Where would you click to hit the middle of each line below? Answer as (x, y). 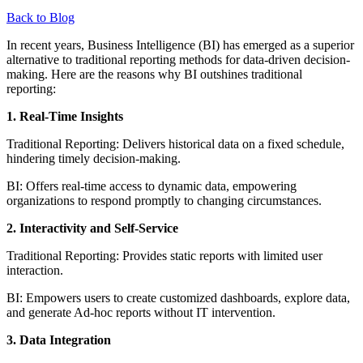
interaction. (36, 270)
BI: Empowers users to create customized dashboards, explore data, (178, 297)
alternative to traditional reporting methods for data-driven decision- (178, 59)
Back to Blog (41, 17)
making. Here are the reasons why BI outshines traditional (154, 74)
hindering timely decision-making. (95, 158)
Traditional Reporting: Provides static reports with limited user (164, 255)
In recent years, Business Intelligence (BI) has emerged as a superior (180, 45)
